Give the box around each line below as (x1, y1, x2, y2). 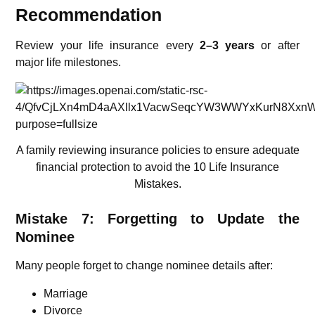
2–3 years (199, 39, 255, 51)
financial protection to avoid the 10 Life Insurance (36, 160, 279, 173)
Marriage (44, 287, 89, 300)
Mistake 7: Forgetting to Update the (15, 210, 300, 226)
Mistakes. (134, 177, 181, 190)
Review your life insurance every (15, 39, 200, 51)
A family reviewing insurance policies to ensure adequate (15, 143, 300, 156)
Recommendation (15, 4, 162, 25)
